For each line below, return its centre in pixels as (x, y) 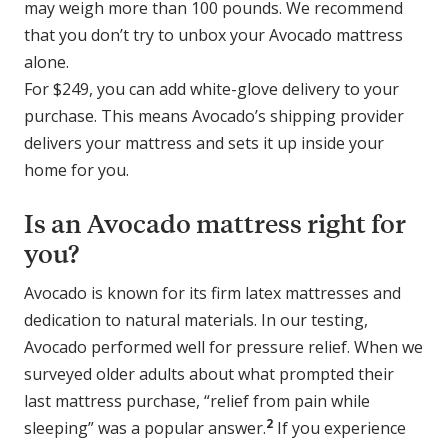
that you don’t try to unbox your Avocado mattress (213, 34)
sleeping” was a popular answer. (145, 427)
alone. (46, 61)
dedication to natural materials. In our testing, (196, 319)
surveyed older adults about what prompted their (209, 373)
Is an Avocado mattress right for (215, 222)
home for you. (76, 169)
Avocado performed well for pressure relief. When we (223, 346)
